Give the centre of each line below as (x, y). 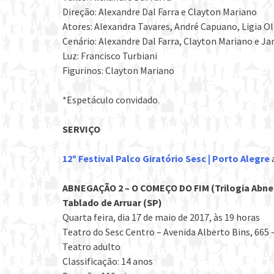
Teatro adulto (91, 246)
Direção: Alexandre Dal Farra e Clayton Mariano (160, 11)
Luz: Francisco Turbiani (110, 55)
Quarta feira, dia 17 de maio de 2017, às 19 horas (161, 217)
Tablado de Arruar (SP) (112, 202)
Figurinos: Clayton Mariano (118, 70)
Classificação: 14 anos (108, 261)
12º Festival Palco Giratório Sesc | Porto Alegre (166, 158)
